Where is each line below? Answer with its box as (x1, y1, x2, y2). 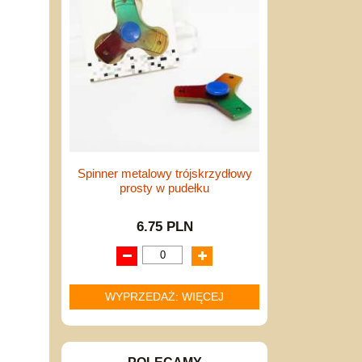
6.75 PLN (136, 219, 193, 234)
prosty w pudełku (120, 180, 209, 195)
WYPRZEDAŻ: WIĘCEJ (105, 290, 224, 303)
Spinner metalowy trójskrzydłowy (77, 166, 252, 180)
